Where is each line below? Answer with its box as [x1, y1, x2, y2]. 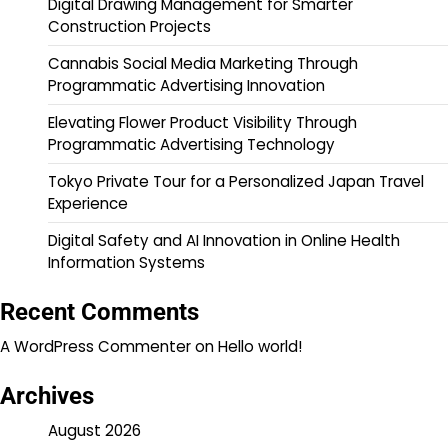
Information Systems [48, 251, 205, 273]
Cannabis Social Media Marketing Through [48, 52, 358, 74]
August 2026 [48, 419, 141, 441]
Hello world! [218, 335, 302, 357]
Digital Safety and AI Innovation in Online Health [48, 229, 400, 251]
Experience [48, 192, 128, 214]
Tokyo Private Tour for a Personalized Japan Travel [48, 170, 424, 192]
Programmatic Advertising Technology [48, 133, 335, 155]
